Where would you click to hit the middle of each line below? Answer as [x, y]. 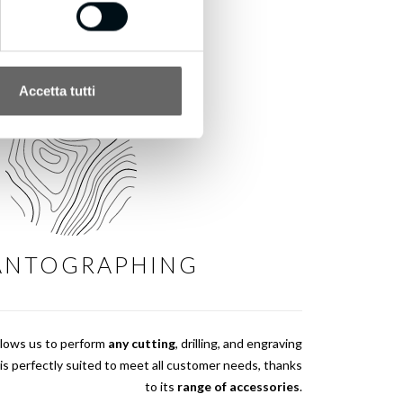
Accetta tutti [57, 91]
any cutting [142, 344]
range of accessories [238, 387]
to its [161, 387]
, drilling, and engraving [239, 344]
